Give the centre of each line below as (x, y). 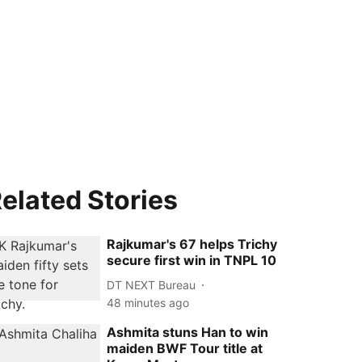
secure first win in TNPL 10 (192, 260)
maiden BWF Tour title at (185, 348)
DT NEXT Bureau (152, 284)
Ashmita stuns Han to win (188, 332)
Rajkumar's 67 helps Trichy (192, 244)
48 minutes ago (148, 303)
